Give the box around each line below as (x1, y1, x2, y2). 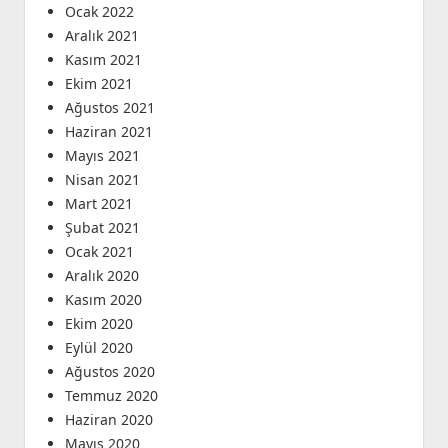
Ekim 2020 (64, 314, 133, 334)
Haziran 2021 (64, 122, 153, 142)
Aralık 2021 (64, 26, 139, 46)
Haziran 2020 (64, 410, 153, 430)
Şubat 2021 (64, 218, 140, 238)
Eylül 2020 (64, 338, 133, 358)
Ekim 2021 (64, 74, 133, 94)
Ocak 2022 (64, 2, 134, 22)
